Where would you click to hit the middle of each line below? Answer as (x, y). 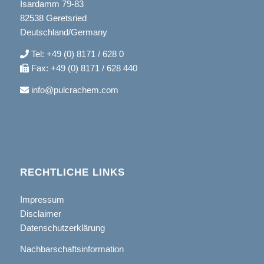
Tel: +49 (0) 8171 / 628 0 (76, 54)
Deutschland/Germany (63, 32)
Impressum (42, 199)
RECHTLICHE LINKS (72, 172)
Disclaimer (40, 213)
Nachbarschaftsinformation (72, 249)
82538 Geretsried (53, 18)
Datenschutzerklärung (62, 227)
